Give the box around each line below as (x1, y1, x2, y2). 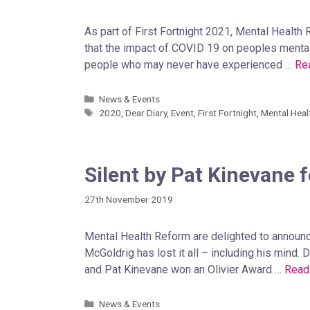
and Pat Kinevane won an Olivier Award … (84, 262, 284, 276)
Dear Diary (125, 107, 167, 118)
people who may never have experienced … (84, 57, 295, 71)
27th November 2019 (84, 193, 173, 205)
